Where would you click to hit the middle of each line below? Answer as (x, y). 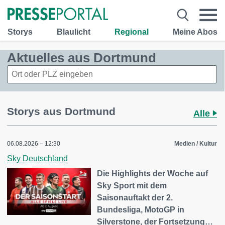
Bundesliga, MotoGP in (141, 210)
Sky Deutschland (37, 158)
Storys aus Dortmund (61, 111)
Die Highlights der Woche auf (153, 174)
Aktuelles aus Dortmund (82, 58)
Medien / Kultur (196, 144)
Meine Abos (195, 32)
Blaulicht (74, 32)
